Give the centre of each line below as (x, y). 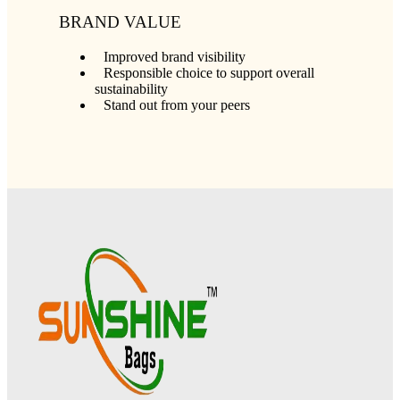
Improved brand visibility (175, 56)
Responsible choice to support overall (209, 72)
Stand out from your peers (177, 104)
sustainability (132, 88)
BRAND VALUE (121, 21)
